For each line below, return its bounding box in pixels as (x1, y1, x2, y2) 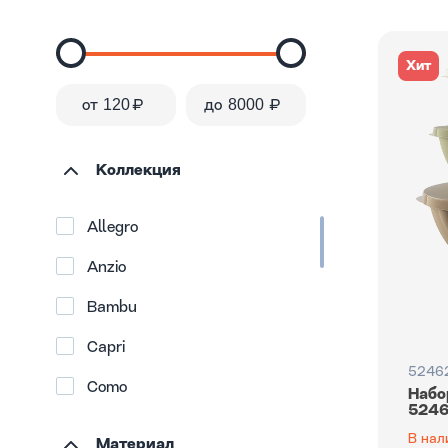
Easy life (87, 420, 148, 436)
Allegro (87, 220, 138, 236)
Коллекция (96, 163, 181, 179)
